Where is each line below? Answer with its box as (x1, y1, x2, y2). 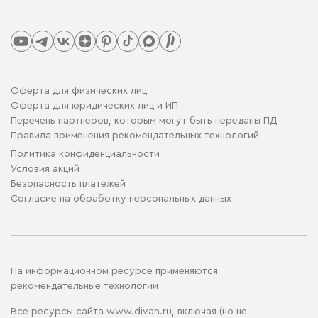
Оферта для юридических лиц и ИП (11, 101, 178, 111)
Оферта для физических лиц (11, 86, 147, 96)
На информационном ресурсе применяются (11, 266, 218, 276)
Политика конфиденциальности (11, 149, 160, 159)
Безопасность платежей (11, 179, 126, 189)
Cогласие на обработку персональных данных (11, 194, 231, 204)
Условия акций (11, 164, 79, 174)
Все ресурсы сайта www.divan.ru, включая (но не (11, 307, 247, 317)
